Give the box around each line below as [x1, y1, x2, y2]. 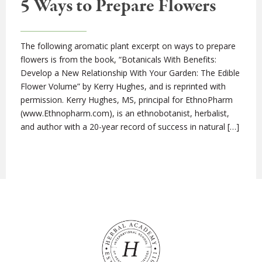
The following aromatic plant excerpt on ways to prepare [20, 40, 236, 51]
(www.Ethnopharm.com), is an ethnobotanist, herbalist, [20, 108, 229, 119]
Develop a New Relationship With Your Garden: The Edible [20, 67, 240, 78]
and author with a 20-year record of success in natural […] [20, 121, 239, 132]
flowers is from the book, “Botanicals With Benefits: [20, 54, 216, 65]
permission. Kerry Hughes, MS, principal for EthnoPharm [20, 94, 233, 105]
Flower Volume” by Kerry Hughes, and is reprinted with [20, 81, 226, 92]
